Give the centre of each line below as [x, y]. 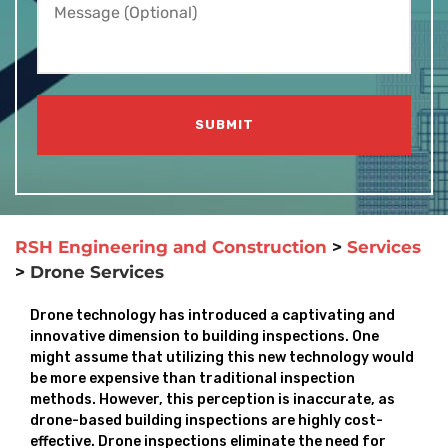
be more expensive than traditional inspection [192, 378]
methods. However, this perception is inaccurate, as [212, 399]
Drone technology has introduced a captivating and [212, 315]
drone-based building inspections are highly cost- [206, 420]
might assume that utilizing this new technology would [222, 357]
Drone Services [97, 272]
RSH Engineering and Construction [171, 247]
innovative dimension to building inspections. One [204, 336]
